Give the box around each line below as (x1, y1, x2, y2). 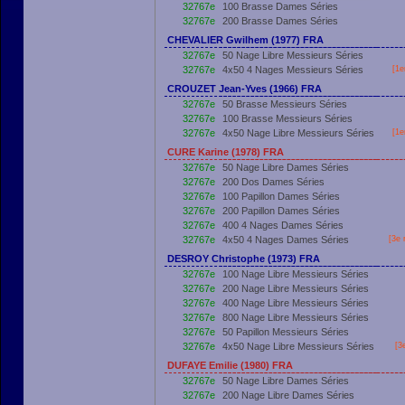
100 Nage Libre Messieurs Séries (222, 268, 369, 279)
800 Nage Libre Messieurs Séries (222, 312, 369, 323)
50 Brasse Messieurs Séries (222, 99, 347, 109)
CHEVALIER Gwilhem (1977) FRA (167, 34, 324, 45)
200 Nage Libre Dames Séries (222, 390, 354, 400)
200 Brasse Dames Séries (222, 15, 338, 26)
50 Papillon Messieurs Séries (222, 326, 349, 337)
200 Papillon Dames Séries (222, 205, 340, 216)
